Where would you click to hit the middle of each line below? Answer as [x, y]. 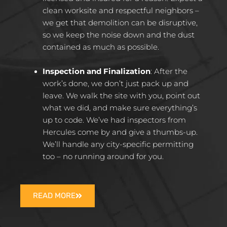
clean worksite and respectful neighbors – [121, 11]
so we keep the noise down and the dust [118, 35]
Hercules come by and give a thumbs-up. [120, 132]
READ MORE [54, 196]
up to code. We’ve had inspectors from [114, 120]
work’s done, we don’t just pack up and [115, 83]
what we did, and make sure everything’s [120, 108]
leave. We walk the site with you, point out [121, 96]
